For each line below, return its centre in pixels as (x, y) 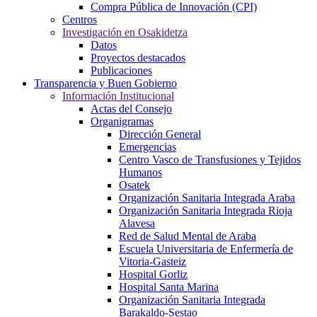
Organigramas (122, 122)
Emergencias (148, 147)
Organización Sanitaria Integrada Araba (207, 198)
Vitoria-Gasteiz (152, 262)
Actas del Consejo (131, 109)
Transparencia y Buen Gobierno (105, 83)
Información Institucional (118, 96)
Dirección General (160, 134)
